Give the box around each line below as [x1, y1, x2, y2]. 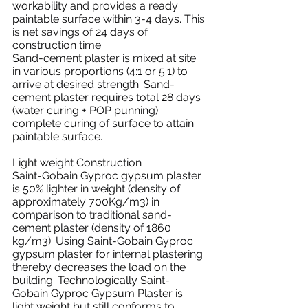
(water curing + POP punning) [12, 104, 161, 117]
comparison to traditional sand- [12, 208, 172, 221]
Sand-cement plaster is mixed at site [12, 52, 199, 65]
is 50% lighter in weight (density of [12, 182, 183, 195]
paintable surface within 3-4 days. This [12, 12, 208, 25]
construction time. [12, 38, 103, 52]
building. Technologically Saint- [12, 274, 170, 287]
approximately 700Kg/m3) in [12, 195, 162, 208]
